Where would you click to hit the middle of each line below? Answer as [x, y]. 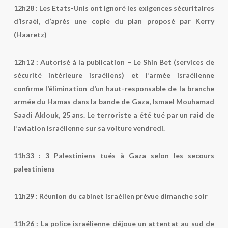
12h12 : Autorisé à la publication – [72, 62]
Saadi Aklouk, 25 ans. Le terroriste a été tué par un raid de [114, 115]
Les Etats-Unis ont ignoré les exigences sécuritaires [127, 8]
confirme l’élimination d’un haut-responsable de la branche [114, 88]
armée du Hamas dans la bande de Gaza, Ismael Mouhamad [114, 102]
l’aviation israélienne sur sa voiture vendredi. [89, 128]
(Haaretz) [30, 34]
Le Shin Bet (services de [173, 62]
